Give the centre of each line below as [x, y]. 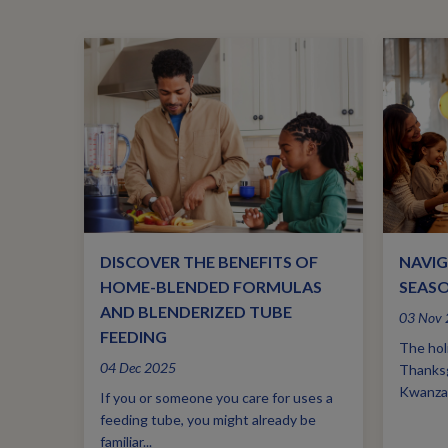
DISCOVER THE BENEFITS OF [208, 262]
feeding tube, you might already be [207, 420]
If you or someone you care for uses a [216, 398]
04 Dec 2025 [137, 368]
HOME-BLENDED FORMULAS [210, 287]
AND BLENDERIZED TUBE [195, 312]
